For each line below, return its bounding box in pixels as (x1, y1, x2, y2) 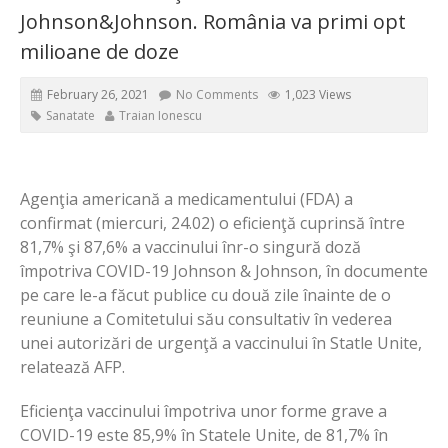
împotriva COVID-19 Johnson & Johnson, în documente (20, 260, 428, 283)
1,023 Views (285, 86, 351, 104)
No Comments (176, 86, 258, 104)
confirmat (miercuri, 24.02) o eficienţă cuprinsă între (20, 212, 405, 235)
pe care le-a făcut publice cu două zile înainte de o (20, 284, 391, 307)
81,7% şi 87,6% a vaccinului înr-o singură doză (20, 236, 361, 259)
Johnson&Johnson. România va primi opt (20, 8, 406, 36)
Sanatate (46, 107, 95, 125)
